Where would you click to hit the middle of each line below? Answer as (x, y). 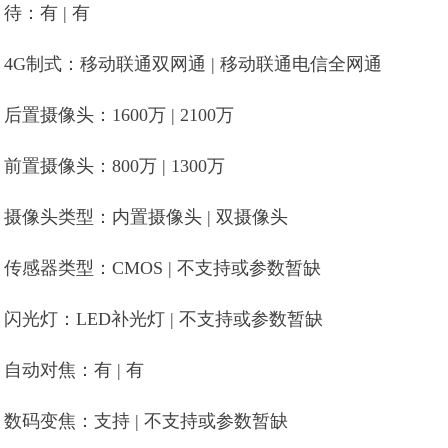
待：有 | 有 (47, 13)
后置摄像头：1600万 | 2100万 (119, 115)
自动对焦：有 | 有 (74, 370)
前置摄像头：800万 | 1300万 (115, 166)
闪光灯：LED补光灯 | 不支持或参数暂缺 (164, 319)
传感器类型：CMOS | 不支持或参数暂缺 (163, 268)
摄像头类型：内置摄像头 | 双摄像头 (146, 217)
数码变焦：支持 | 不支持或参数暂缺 (146, 421)
